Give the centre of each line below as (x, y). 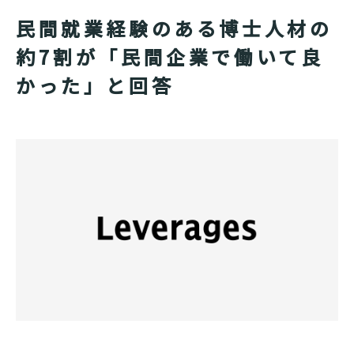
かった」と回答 (95, 85)
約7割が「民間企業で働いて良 (170, 56)
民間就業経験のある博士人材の (174, 28)
